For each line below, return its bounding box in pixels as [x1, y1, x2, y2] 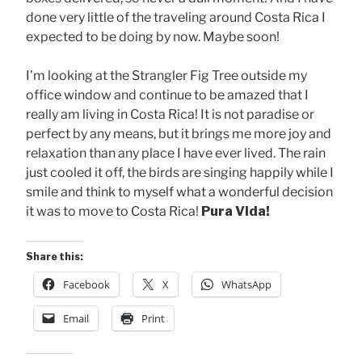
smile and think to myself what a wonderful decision [26, 183, 333, 200]
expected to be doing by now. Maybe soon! [26, 28, 280, 44]
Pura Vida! [201, 203, 270, 219]
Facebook [63, 276, 110, 292]
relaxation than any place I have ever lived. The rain [26, 145, 326, 161]
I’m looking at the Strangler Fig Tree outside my [26, 67, 307, 83]
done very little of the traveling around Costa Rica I [26, 9, 326, 25]
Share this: [26, 250, 83, 263]
